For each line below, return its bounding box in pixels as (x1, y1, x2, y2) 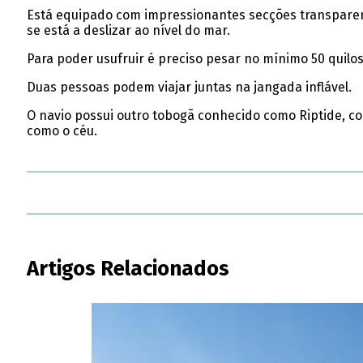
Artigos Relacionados (26, 256, 229, 282)
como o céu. (26, 122, 97, 139)
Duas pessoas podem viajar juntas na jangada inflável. (26, 79, 352, 95)
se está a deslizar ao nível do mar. (26, 22, 230, 38)
